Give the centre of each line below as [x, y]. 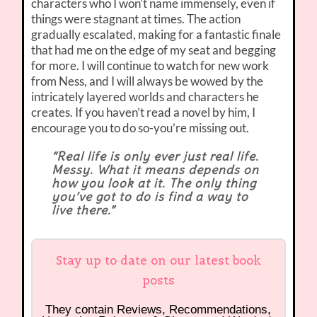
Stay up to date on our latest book [158, 261]
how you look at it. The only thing [154, 184]
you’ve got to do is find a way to [150, 197]
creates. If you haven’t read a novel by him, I [144, 113]
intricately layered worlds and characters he [145, 97]
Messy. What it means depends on [155, 170]
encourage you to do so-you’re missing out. [140, 128]
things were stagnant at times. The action [136, 19]
